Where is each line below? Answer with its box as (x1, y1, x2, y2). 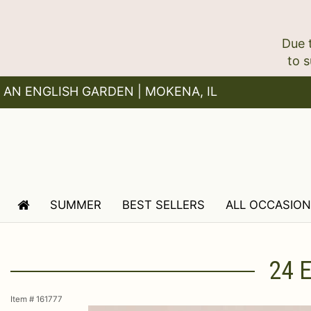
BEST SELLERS (122, 198, 205, 212)
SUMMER (50, 198, 101, 212)
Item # (10, 294, 36, 304)
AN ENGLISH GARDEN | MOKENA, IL (3, 84, 217, 99)
